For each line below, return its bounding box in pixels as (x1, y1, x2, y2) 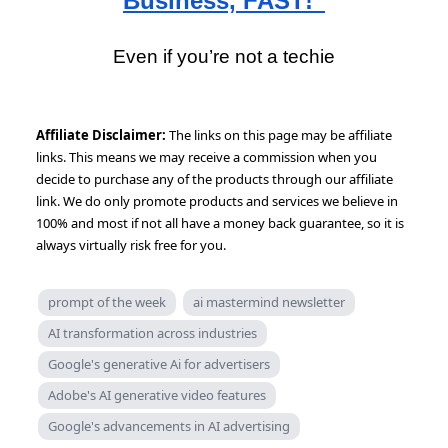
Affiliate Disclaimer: (36, 125, 169, 144)
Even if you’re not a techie (113, 45, 335, 67)
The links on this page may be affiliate (169, 125, 392, 144)
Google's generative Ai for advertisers (48, 354, 270, 373)
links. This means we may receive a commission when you (36, 147, 377, 166)
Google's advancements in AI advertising (48, 416, 290, 435)
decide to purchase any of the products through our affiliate (36, 169, 393, 188)
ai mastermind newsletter (193, 292, 345, 311)
